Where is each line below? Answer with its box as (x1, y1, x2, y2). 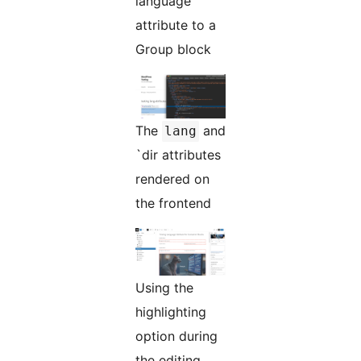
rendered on (135, 171, 210, 188)
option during (135, 328, 218, 345)
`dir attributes (135, 147, 221, 164)
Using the (135, 280, 193, 297)
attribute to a (135, 17, 216, 34)
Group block (135, 41, 211, 58)
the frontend (135, 195, 211, 212)
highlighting (135, 304, 206, 321)
